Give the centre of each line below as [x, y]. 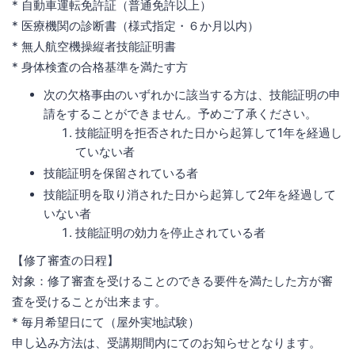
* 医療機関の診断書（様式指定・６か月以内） [136, 25]
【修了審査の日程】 [65, 260]
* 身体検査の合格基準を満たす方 [100, 67]
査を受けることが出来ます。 [89, 301]
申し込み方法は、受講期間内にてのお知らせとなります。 [166, 342]
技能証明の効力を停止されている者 [170, 232]
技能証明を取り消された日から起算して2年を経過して [190, 194]
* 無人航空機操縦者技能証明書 [94, 46]
